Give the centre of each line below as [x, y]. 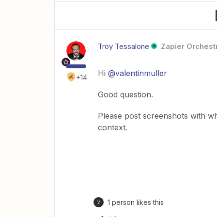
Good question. [125, 94]
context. [113, 127]
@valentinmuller [138, 73]
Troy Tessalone [124, 46]
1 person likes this [136, 202]
